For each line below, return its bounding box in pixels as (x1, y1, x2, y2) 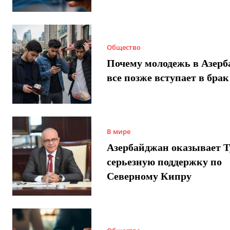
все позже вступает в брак (106, 71, 229, 83)
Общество (106, 42, 141, 52)
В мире (106, 127, 130, 137)
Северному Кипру (106, 170, 191, 182)
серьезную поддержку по (106, 156, 222, 168)
